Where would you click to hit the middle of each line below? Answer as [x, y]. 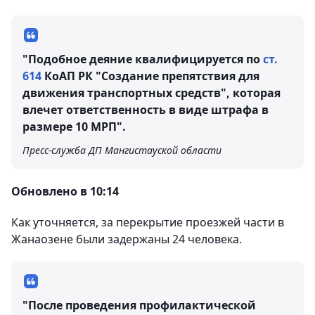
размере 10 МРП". [74, 127]
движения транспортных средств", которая [152, 93]
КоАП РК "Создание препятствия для [150, 76]
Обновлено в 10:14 [65, 191]
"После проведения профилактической [139, 305]
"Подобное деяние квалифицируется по [143, 59]
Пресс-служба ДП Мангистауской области [122, 150]
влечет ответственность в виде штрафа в [146, 110]
